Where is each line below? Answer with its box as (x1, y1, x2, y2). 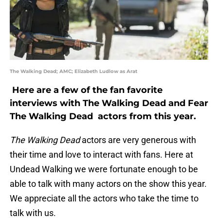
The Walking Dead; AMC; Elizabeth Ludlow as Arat (10, 68, 137, 75)
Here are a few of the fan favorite (10, 85, 163, 96)
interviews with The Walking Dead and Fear (10, 98, 208, 109)
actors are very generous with (80, 135, 196, 145)
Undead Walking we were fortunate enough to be (10, 164, 198, 175)
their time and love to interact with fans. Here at (10, 149, 193, 160)
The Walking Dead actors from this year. (10, 111, 196, 122)
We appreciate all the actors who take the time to (10, 193, 199, 204)
